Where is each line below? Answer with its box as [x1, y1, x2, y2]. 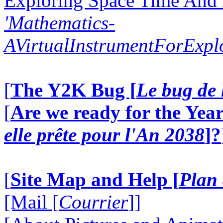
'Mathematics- [4, 12, 115, 33]
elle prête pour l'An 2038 [4, 124, 205, 145]
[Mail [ [4, 191, 59, 213]
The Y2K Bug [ [10, 79, 136, 101]
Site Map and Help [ [10, 169, 179, 190]
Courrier [59, 191, 128, 213]
